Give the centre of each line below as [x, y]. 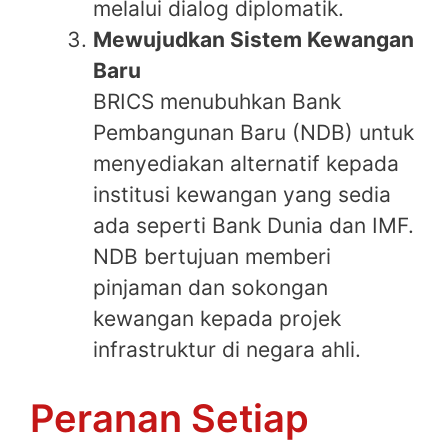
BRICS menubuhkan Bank [217, 101]
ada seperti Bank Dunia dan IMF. [253, 225]
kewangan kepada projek [217, 318]
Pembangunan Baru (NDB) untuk [253, 132]
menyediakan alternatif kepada [246, 163]
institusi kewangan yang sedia [242, 194]
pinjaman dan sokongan [210, 287]
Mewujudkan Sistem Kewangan [253, 39]
